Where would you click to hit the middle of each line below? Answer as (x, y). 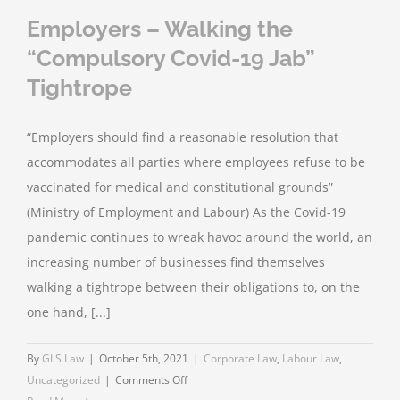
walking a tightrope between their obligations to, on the (193, 287)
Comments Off (151, 380)
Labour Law (311, 358)
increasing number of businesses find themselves (176, 262)
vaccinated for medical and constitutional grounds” (180, 187)
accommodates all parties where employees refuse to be (196, 162)
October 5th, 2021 (144, 358)
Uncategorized (63, 380)
